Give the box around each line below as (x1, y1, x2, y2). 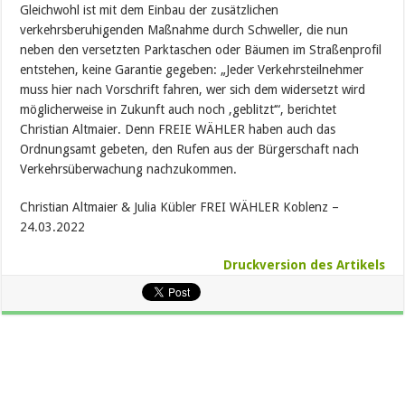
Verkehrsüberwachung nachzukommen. (20, 162, 238, 176)
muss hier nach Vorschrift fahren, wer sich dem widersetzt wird (20, 82, 366, 97)
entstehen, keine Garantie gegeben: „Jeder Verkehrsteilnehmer (20, 62, 364, 77)
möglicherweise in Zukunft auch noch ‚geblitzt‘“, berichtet (20, 102, 337, 117)
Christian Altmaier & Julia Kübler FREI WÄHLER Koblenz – (20, 200, 340, 214)
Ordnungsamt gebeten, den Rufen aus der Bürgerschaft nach (20, 142, 360, 156)
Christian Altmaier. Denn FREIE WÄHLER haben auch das (20, 122, 336, 137)
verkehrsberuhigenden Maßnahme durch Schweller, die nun (20, 23, 349, 37)
